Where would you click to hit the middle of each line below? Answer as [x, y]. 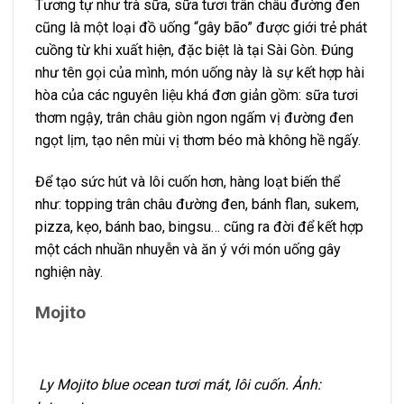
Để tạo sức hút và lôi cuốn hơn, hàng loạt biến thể [188, 182]
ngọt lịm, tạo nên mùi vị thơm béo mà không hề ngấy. [198, 141]
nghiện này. [69, 272]
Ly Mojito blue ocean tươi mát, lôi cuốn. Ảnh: [178, 385]
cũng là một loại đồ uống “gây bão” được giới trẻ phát [201, 28]
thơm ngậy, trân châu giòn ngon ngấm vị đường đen [194, 118]
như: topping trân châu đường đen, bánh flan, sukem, [197, 205]
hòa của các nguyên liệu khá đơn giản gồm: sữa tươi [197, 96]
